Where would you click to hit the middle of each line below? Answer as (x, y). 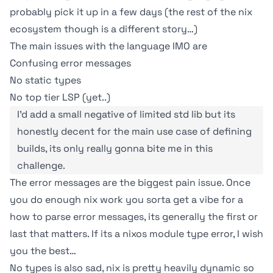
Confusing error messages (70, 63)
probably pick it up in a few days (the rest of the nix (131, 12)
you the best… (43, 251)
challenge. (41, 165)
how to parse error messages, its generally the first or (134, 217)
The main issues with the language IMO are (108, 46)
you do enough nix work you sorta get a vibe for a (126, 200)
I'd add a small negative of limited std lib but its (126, 114)
